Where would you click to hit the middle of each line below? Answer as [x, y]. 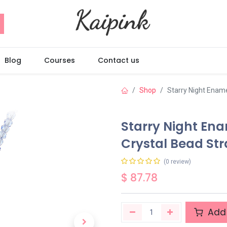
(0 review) [177, 162]
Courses [59, 60]
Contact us [118, 60]
